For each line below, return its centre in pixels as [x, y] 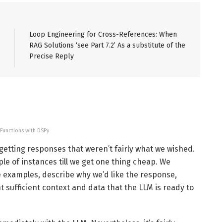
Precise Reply [52, 56]
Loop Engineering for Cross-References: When [103, 34]
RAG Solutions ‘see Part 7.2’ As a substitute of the [107, 45]
